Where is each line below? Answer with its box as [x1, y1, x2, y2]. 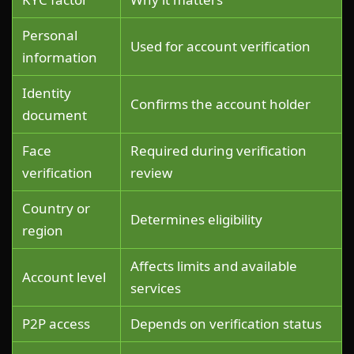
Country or [22, 198, 90, 217]
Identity [22, 83, 71, 102]
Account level [22, 267, 106, 286]
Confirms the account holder [130, 94, 311, 113]
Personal [22, 25, 77, 44]
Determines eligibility [130, 209, 262, 228]
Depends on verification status [130, 314, 322, 333]
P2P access [22, 314, 90, 333]
